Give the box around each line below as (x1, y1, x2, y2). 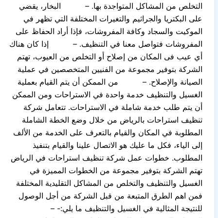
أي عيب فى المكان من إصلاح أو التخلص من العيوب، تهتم (17, 51, 202, 61)
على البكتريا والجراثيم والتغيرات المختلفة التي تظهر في (23, 13, 202, 23)
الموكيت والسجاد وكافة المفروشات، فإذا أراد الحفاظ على (16, 26, 202, 36)
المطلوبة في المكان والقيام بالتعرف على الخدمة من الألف (13, 127, 202, 137)
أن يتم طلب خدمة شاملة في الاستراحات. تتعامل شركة (23, 102, 202, 112)
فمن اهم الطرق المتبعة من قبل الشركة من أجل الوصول (18, 190, 202, 200)
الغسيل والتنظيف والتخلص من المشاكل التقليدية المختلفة (16, 178, 202, 188)
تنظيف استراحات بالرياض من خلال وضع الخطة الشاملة (22, 114, 202, 125)
